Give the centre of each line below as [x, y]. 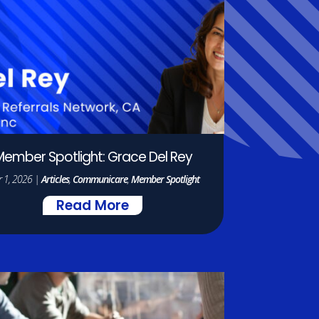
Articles [55, 179]
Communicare [100, 179]
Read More [93, 207]
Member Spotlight [165, 179]
